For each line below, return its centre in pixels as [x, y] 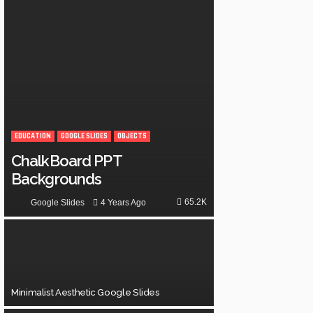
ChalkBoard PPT [66, 161]
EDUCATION [33, 137]
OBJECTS [132, 137]
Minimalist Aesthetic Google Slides [86, 293]
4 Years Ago [123, 202]
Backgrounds [57, 179]
